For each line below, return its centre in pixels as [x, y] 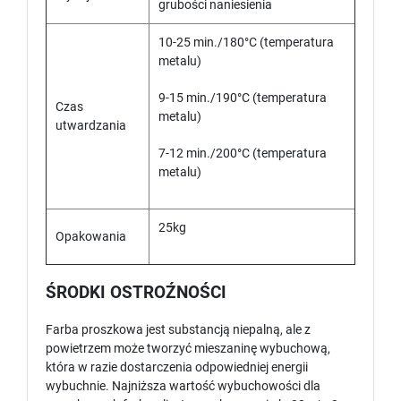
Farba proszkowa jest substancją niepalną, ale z [178, 330]
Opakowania [91, 237]
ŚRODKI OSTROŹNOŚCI [136, 293]
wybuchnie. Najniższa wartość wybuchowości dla [183, 386]
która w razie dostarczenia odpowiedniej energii [177, 367]
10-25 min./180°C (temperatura [246, 43]
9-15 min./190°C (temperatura [243, 98]
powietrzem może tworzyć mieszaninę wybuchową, [188, 349]
